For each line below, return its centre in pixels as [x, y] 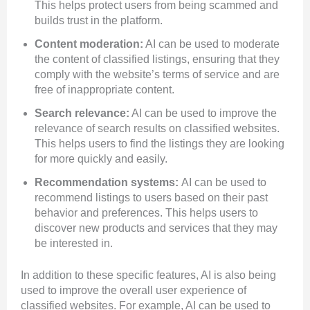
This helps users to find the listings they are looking [159, 144]
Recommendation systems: [108, 183]
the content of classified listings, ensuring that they [157, 60]
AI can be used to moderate [211, 44]
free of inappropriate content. [104, 90]
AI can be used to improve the [203, 113]
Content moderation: [89, 44]
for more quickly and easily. [101, 159]
